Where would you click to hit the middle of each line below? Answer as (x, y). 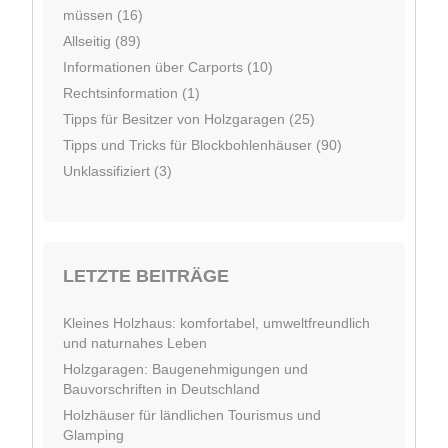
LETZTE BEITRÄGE (146, 275)
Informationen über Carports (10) (168, 66)
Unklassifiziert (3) (117, 170)
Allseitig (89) (102, 40)
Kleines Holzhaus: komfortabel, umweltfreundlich (216, 322)
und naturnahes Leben (135, 342)
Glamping (93, 434)
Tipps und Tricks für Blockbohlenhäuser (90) (202, 144)
